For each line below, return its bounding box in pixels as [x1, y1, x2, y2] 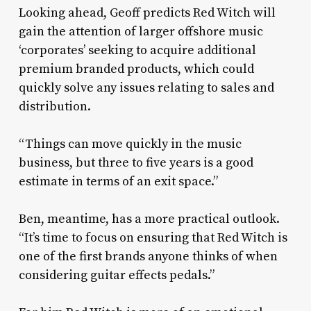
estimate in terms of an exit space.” [18, 174, 218, 190]
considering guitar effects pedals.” [18, 267, 215, 284]
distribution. [18, 99, 91, 115]
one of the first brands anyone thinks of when [18, 249, 278, 265]
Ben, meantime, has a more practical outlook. [18, 211, 280, 228]
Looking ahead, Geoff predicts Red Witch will [18, 5, 276, 22]
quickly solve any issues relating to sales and [18, 80, 274, 96]
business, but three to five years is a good [18, 155, 253, 171]
